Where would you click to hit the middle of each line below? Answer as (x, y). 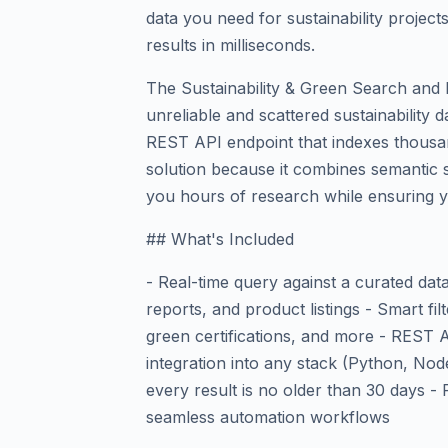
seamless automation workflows (268, 417)
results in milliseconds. (230, 45)
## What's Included (220, 239)
